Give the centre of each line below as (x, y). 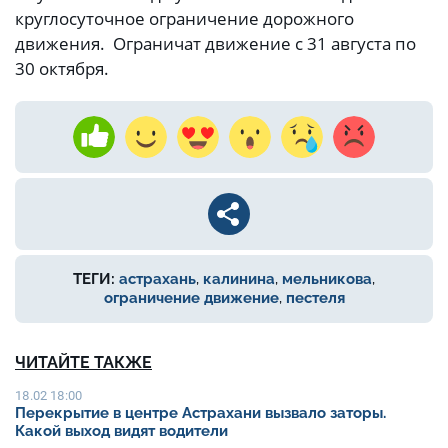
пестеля (315, 298)
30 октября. (62, 69)
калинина (239, 279)
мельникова (327, 279)
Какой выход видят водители (123, 431)
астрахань (157, 279)
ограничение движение (191, 298)
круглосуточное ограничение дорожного (184, 19)
